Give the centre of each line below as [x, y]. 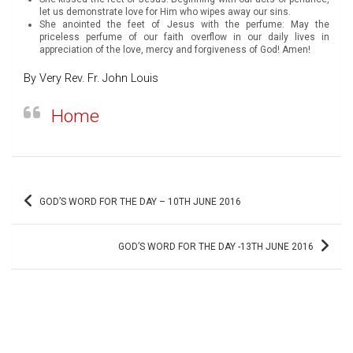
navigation [52, 216]
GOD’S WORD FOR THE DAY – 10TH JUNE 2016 [140, 201]
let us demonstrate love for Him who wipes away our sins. [165, 11]
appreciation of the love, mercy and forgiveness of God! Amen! [175, 49]
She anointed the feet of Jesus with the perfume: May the [184, 24]
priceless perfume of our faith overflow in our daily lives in [184, 37]
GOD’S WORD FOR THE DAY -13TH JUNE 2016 [216, 246]
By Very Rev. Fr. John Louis [91, 78]
